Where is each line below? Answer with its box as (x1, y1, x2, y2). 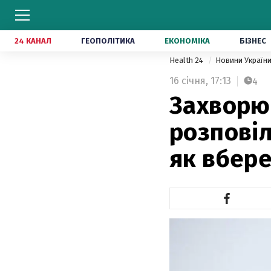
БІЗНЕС (240, 36, 266, 45)
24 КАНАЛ (15, 36, 51, 45)
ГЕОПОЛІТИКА (81, 36, 135, 45)
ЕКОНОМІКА (165, 36, 210, 45)
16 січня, (169, 75, 208, 87)
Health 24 (169, 56, 205, 65)
